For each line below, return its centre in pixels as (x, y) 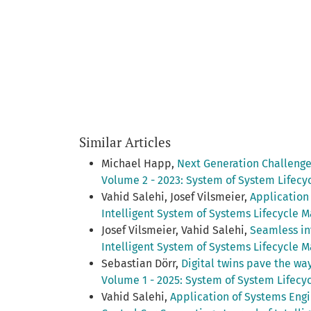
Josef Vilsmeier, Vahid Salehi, (176, 230)
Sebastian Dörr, (141, 263)
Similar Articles (125, 142)
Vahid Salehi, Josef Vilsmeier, (176, 196)
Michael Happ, (139, 163)
